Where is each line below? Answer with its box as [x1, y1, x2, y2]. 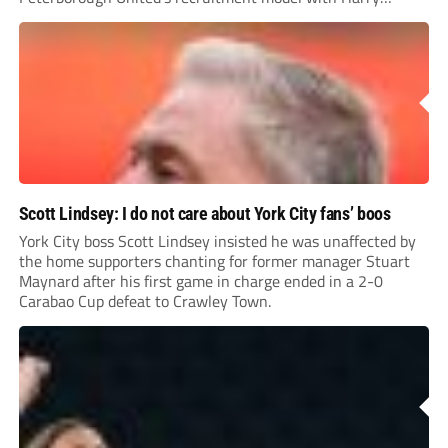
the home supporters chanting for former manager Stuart [18, 249, 410, 274]
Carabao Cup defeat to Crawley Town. [18, 289, 271, 314]
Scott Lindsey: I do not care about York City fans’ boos [18, 203, 391, 225]
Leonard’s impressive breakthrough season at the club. [18, 5, 389, 30]
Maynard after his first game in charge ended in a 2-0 [18, 269, 383, 294]
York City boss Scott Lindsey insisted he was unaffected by [18, 229, 416, 254]
